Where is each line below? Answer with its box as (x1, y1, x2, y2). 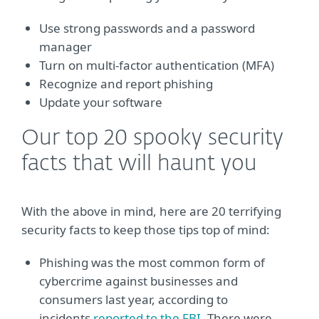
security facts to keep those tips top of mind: (21, 221, 270, 238)
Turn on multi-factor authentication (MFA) (39, 57, 274, 73)
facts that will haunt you (21, 154, 257, 175)
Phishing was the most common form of (39, 254, 265, 271)
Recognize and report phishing (39, 75, 213, 92)
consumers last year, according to (39, 291, 228, 308)
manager (39, 38, 92, 55)
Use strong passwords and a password (39, 20, 255, 36)
